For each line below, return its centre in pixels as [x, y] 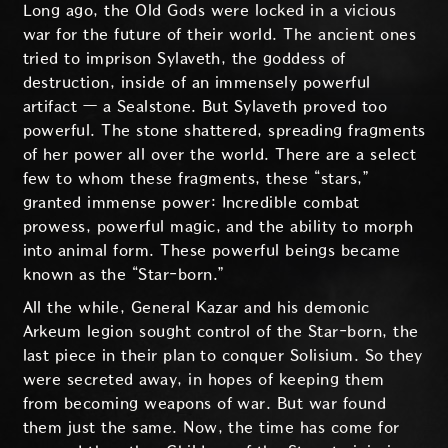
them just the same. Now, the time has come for [211, 428]
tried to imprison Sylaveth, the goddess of [184, 58]
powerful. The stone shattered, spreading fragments [224, 130]
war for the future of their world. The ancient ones [219, 34]
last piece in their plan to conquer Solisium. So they [222, 356]
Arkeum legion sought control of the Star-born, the [220, 332]
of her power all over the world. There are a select [219, 154]
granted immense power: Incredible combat [191, 202]
